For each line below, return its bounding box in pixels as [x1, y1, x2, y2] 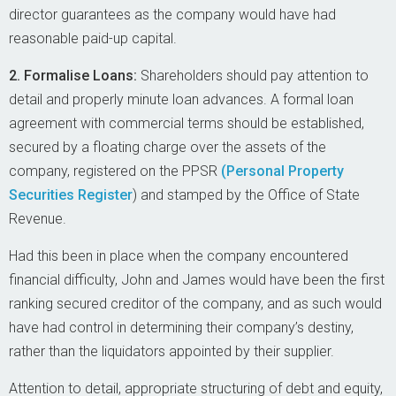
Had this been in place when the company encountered [9, 247, 348, 264]
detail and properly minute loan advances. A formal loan [9, 91, 354, 108]
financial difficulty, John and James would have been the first [9, 271, 385, 288]
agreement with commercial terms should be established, [9, 115, 364, 132]
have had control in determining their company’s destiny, [9, 319, 354, 336]
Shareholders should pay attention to [141, 67, 369, 84]
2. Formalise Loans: [9, 67, 141, 84]
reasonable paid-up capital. [9, 30, 177, 47]
